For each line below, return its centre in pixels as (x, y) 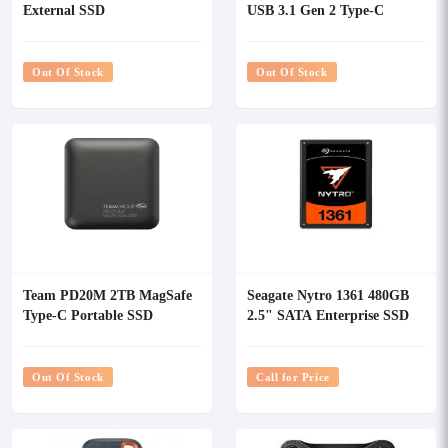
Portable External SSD (316, 29)
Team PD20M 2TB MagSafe (107, 294)
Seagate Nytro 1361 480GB (328, 294)
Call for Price (293, 376)
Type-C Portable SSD (88, 314)
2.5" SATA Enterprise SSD (328, 314)
